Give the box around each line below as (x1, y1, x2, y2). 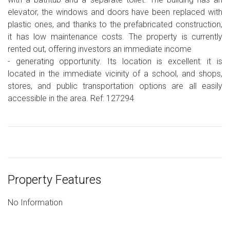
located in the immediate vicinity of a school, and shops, (8, 69, 222, 79)
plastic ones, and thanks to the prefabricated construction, (8, 20, 222, 29)
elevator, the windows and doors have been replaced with (8, 7, 222, 17)
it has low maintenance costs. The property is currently (8, 32, 222, 42)
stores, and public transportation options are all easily (8, 81, 222, 91)
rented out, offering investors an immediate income (8, 44, 191, 54)
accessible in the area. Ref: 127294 (8, 93, 134, 103)
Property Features (8, 173, 101, 187)
